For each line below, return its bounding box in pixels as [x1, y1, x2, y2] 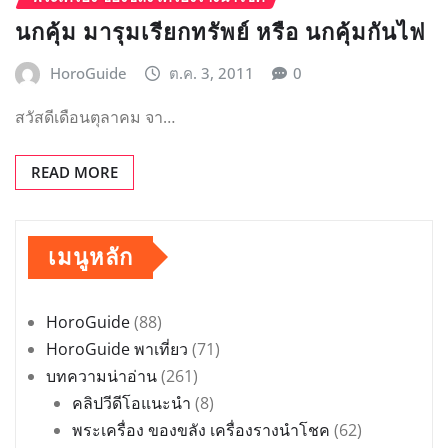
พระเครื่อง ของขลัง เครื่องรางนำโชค [71, 418, 330, 441]
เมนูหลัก [48, 235, 133, 278]
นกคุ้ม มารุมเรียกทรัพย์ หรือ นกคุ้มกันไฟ [15, 11, 426, 54]
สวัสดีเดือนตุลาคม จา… [15, 105, 175, 128]
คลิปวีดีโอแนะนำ [71, 391, 191, 414]
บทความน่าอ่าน [46, 364, 157, 387]
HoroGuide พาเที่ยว [46, 337, 188, 360]
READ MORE [31, 161, 118, 182]
